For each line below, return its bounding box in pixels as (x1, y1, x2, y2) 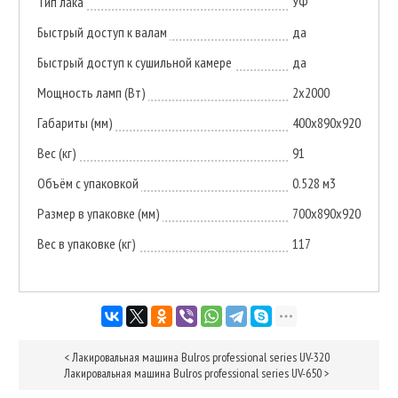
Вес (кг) (36, 143, 76, 162)
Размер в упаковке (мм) (36, 203, 160, 222)
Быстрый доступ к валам (36, 22, 167, 41)
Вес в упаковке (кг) (36, 234, 136, 252)
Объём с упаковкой (36, 173, 139, 192)
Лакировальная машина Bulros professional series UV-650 (63, 364, 322, 381)
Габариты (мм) (36, 113, 113, 131)
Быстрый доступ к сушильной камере (36, 52, 232, 71)
